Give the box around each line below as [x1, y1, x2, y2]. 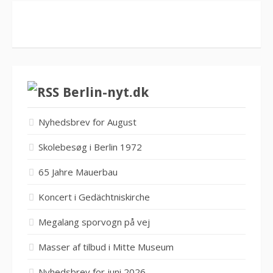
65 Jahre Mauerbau [38, 165, 118, 178]
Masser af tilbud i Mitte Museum [38, 240, 174, 253]
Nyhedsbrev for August [38, 115, 136, 128]
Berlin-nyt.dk [63, 84, 149, 100]
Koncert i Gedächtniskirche [38, 190, 150, 203]
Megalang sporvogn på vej [38, 215, 150, 228]
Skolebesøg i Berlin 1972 [38, 140, 142, 153]
